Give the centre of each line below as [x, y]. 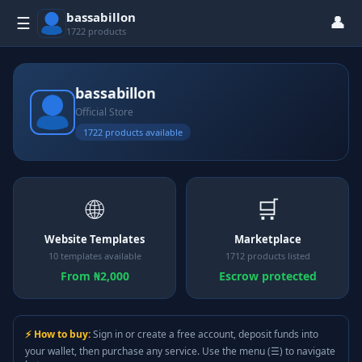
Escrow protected [267, 276]
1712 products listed [267, 256]
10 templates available [95, 256]
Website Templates [95, 239]
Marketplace [267, 239]
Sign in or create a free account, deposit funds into [204, 334]
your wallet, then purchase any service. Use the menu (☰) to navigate [180, 351]
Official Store [104, 112]
